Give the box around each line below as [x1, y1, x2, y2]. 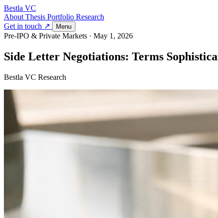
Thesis [25, 13, 47, 21]
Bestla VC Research [4, 73, 66, 81]
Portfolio [47, 13, 76, 21]
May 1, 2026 [93, 32, 133, 40]
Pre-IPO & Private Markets [4, 32, 87, 40]
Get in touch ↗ [4, 22, 52, 30]
